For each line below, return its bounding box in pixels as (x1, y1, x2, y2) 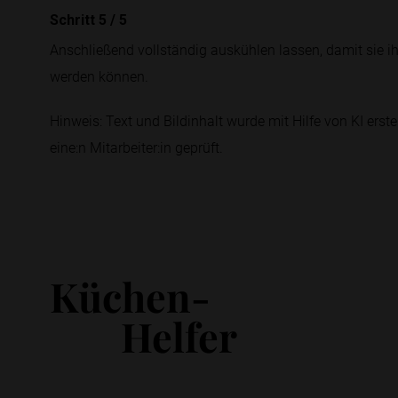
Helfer (121, 309, 237, 362)
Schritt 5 (50, 12, 110, 28)
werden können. (50, 67, 148, 85)
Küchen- (50, 269, 211, 322)
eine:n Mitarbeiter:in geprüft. (50, 138, 223, 156)
